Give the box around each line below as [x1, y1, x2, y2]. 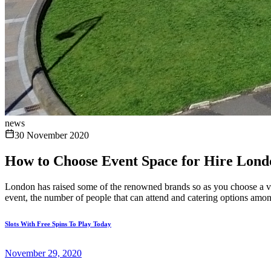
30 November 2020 [15, 130, 89, 140]
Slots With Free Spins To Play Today [5, 220, 111, 227]
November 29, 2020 [5, 247, 82, 258]
